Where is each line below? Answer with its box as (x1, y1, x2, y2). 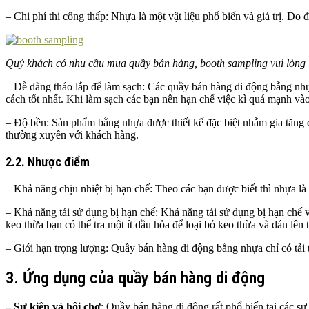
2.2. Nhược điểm (6, 154, 90, 170)
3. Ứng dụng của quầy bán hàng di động (6, 268, 265, 288)
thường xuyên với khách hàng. (6, 129, 139, 141)
